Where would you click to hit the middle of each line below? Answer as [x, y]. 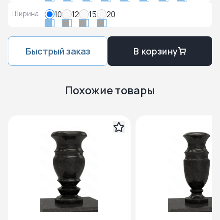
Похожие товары [110, 90]
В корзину [156, 51]
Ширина [26, 14]
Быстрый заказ [58, 51]
